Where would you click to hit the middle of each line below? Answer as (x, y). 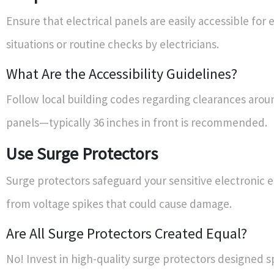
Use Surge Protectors (82, 153)
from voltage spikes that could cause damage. (119, 203)
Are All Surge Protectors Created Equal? (127, 233)
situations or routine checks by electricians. (113, 44)
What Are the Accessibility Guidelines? (122, 73)
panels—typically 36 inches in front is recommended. (137, 122)
